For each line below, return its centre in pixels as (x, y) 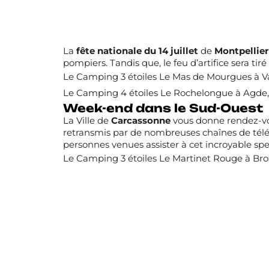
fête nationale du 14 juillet (137, 51)
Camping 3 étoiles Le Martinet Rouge (159, 159)
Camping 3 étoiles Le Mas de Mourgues (164, 77)
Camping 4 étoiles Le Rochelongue (154, 93)
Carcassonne (141, 121)
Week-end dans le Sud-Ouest (163, 108)
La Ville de (87, 121)
